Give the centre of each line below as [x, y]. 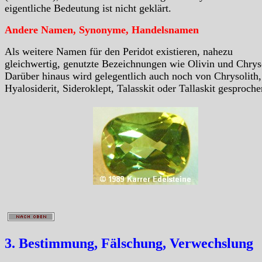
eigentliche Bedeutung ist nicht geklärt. [88, 8]
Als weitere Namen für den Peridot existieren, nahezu [119, 52]
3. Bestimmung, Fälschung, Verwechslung [129, 244]
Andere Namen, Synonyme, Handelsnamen [102, 30]
